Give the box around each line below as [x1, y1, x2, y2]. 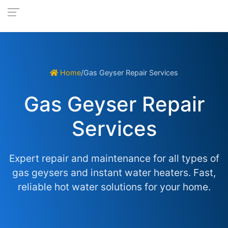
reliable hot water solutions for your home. [17, 181, 211, 193]
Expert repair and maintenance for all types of [9, 152, 219, 164]
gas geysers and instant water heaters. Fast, [12, 166, 216, 179]
